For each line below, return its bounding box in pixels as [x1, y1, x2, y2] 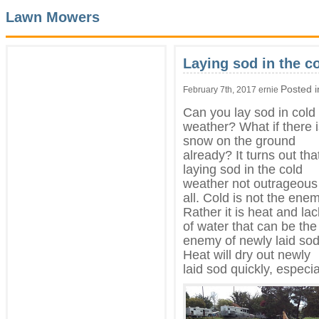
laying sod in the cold [183, 162, 303, 177]
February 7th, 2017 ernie [183, 84, 281, 94]
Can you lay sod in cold [183, 105, 315, 120]
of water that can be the [183, 219, 317, 234]
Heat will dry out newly [183, 247, 310, 262]
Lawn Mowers [6, 9, 100, 26]
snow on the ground [183, 133, 296, 148]
